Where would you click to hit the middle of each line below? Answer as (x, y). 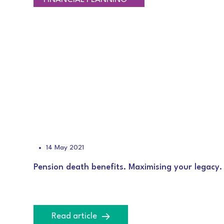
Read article (74, 216)
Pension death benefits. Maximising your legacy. (128, 167)
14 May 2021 (65, 147)
